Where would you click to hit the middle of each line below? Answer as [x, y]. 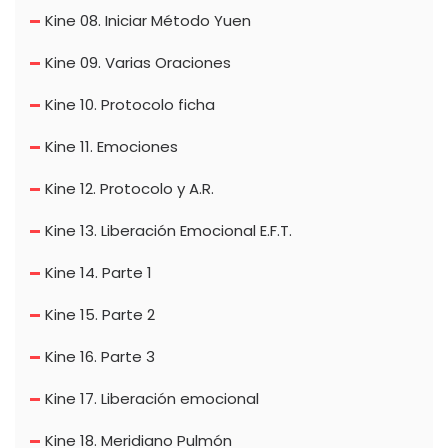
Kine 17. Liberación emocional [152, 398]
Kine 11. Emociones [111, 146]
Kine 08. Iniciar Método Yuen [148, 20]
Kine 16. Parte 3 [100, 356]
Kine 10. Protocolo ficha [130, 104]
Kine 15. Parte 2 [100, 314]
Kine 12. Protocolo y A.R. [129, 188]
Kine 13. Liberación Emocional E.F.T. [168, 230]
